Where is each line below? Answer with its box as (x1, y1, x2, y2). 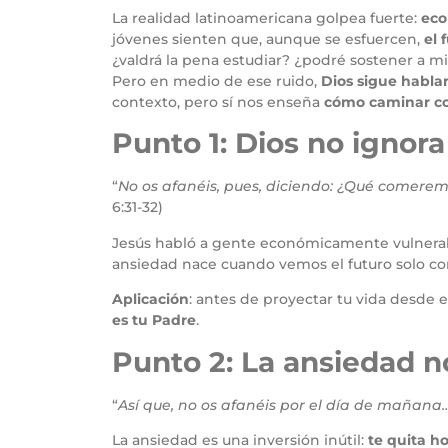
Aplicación (112, 290, 189, 309)
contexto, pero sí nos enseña (112, 93, 324, 111)
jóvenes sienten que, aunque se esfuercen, (112, 30, 424, 48)
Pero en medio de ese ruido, (112, 72, 321, 90)
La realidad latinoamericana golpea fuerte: (112, 9, 421, 27)
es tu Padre (112, 311, 196, 330)
